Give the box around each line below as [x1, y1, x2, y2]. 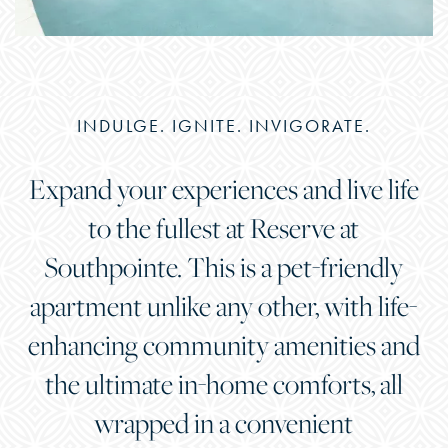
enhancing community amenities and [27, 325, 420, 363]
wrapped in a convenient [94, 403, 354, 441]
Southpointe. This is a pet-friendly [44, 247, 404, 285]
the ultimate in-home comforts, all [44, 364, 403, 402]
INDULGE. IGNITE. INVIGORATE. [76, 114, 371, 137]
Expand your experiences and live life [28, 169, 419, 207]
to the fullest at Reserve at [88, 208, 360, 246]
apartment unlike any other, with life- [30, 286, 418, 324]
